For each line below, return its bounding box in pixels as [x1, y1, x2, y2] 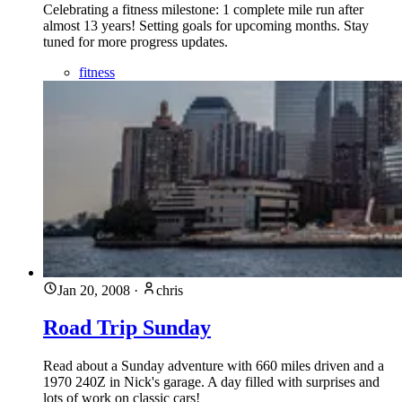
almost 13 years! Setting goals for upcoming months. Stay [43, 17, 369, 33]
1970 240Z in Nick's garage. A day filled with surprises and [43, 374, 380, 390]
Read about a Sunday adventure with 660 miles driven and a [43, 358, 384, 374]
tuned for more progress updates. [43, 33, 228, 49]
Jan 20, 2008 [57, 282, 130, 298]
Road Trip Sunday [43, 316, 211, 340]
